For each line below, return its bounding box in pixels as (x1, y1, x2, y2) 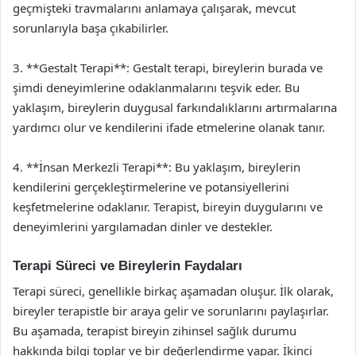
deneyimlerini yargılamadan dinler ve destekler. (13, 218, 273, 234)
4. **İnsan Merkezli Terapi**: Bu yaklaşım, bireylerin (13, 158, 300, 175)
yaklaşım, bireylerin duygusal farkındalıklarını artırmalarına (13, 99, 337, 115)
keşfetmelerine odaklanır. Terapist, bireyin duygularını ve (13, 198, 323, 215)
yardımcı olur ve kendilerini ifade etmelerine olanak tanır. (13, 118, 325, 135)
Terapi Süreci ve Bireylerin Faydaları (13, 257, 242, 273)
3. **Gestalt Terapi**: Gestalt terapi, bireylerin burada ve (13, 59, 323, 75)
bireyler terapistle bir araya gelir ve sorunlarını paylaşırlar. (13, 303, 329, 319)
